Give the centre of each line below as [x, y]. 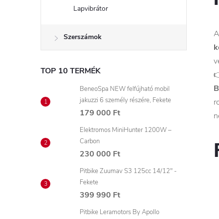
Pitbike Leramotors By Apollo [120, 212]
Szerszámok [83, 37]
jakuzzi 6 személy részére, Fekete [125, 100]
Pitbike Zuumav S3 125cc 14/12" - [128, 171]
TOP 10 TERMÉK [71, 71]
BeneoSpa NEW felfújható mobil [125, 89]
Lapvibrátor [91, 9]
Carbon [90, 141]
